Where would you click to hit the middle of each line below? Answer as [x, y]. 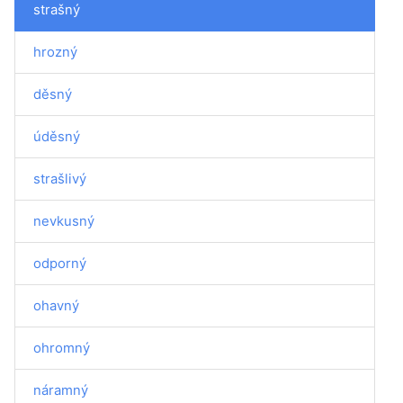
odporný [60, 263]
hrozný [55, 52]
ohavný [56, 305]
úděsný [57, 136]
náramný [61, 390]
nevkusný [64, 221]
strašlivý [60, 179]
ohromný [62, 348]
